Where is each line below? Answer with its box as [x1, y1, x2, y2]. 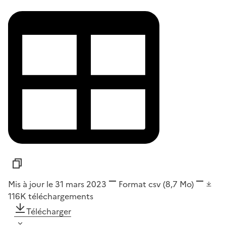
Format [119, 178, 146, 190]
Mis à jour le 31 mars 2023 [8, 178, 106, 190]
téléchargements [28, 190, 93, 202]
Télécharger [26, 205, 71, 217]
